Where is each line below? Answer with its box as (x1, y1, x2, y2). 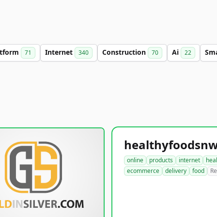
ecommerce (127, 167, 159, 175)
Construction (102, 47, 148, 57)
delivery (165, 167, 186, 175)
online (127, 156, 143, 164)
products (149, 156, 173, 164)
